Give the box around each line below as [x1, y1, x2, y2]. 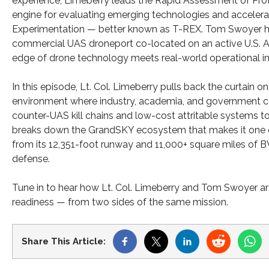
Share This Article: [22, 236, 106, 247]
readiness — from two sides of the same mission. [12, 196, 228, 208]
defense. [12, 153, 50, 165]
